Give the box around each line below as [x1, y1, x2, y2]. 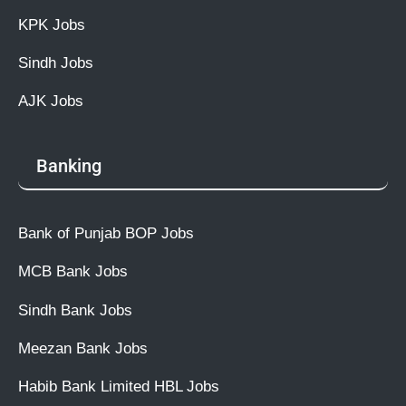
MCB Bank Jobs [18, 263, 128, 280]
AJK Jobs [18, 92, 83, 109]
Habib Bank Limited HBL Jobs [18, 378, 219, 394]
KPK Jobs [18, 15, 85, 33]
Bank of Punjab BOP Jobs [18, 225, 194, 241]
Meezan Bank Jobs [18, 339, 148, 356]
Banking [36, 155, 101, 177]
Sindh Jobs [18, 53, 93, 71]
